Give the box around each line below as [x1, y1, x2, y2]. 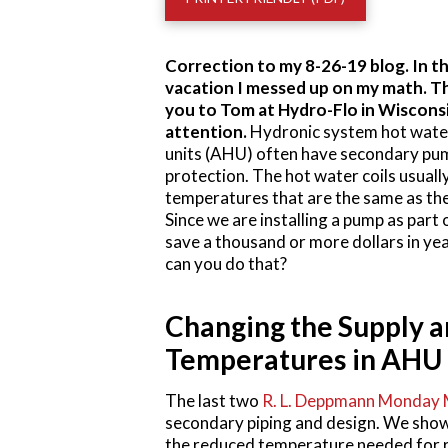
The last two [164, 390, 262, 412]
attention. [164, 121, 250, 143]
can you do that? [164, 253, 287, 275]
